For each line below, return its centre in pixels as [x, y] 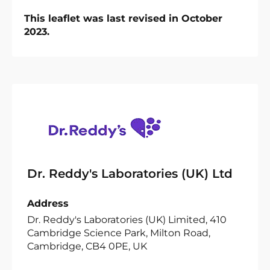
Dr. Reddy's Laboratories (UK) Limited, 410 [127, 219]
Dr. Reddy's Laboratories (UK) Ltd [130, 173]
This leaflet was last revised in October [123, 18]
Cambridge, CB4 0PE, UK [87, 246]
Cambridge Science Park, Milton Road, [119, 233]
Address [48, 203]
